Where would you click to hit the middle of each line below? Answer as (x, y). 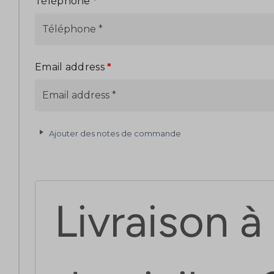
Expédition (65, 163)
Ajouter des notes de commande (114, 133)
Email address (71, 67)
